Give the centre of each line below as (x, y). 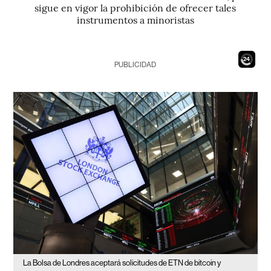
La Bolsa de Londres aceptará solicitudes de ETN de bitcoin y (122, 263)
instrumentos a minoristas (135, 19)
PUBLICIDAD (135, 65)
